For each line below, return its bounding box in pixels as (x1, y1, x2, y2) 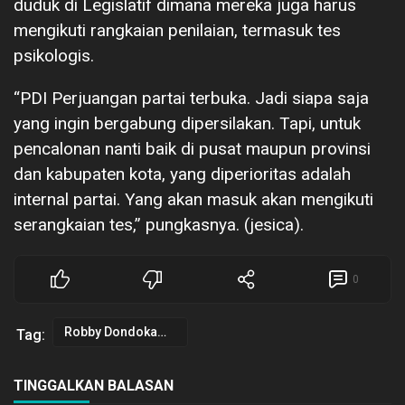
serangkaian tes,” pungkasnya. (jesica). (14, 213, 304, 235)
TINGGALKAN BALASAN (14, 376, 174, 394)
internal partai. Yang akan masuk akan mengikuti (14, 188, 373, 210)
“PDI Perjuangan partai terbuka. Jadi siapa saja (14, 87, 369, 108)
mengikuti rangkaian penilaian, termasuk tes (14, 19, 341, 41)
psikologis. (14, 44, 94, 66)
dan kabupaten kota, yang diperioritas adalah (14, 163, 351, 184)
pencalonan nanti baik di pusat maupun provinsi (14, 137, 371, 159)
